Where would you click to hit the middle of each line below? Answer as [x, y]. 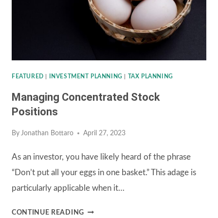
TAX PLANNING [150, 76]
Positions [35, 111]
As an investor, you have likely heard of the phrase [101, 157]
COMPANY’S [105, 11]
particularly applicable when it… [68, 188]
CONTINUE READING [48, 213]
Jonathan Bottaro [47, 134]
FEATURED [28, 76]
